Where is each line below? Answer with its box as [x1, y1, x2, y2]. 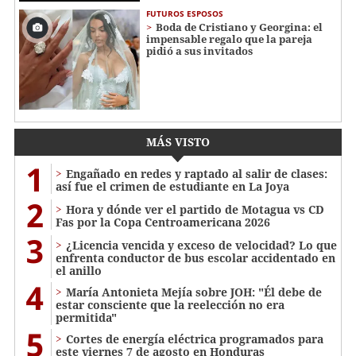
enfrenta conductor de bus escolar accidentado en [56, 250, 335, 266]
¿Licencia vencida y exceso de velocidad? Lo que [66, 238, 337, 253]
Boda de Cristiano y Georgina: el [156, 19, 323, 34]
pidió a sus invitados [146, 43, 253, 58]
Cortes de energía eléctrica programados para [66, 331, 323, 347]
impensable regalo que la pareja [146, 31, 312, 46]
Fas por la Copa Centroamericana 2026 [56, 215, 270, 230]
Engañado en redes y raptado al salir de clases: [66, 166, 327, 182]
